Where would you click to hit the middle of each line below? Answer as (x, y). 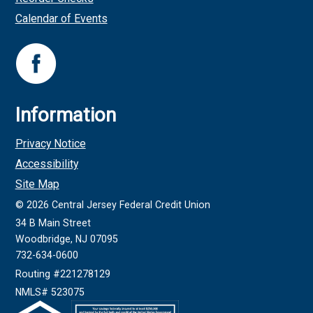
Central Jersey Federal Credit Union (129, 204)
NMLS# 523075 (50, 292)
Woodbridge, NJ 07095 (66, 239)
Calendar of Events (61, 19)
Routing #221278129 (63, 274)
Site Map (37, 184)
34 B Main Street (53, 223)
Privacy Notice (50, 144)
